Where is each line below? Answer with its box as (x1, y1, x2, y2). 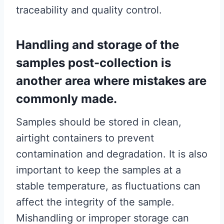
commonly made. (16, 91, 117, 106)
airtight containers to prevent (16, 131, 154, 144)
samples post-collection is (16, 55, 171, 70)
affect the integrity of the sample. (16, 195, 174, 208)
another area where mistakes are (16, 73, 206, 88)
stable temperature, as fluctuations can (16, 179, 200, 192)
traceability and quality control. (16, 3, 162, 16)
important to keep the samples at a (16, 163, 181, 176)
